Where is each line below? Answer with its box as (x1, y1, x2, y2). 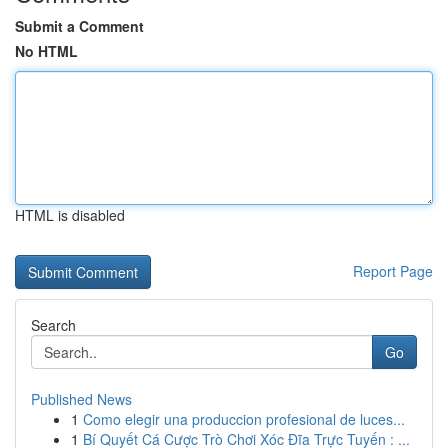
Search (31, 315, 76, 335)
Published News (31, 389, 132, 409)
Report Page (353, 261, 433, 281)
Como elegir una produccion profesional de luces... (83, 409, 405, 429)
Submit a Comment (15, 16, 144, 36)
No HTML (15, 41, 78, 61)
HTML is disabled (15, 205, 125, 225)
